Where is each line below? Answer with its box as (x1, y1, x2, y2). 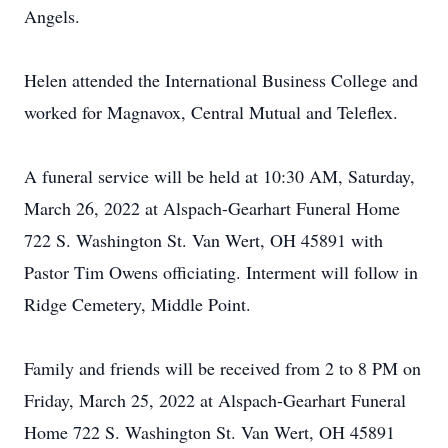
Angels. (24, 4, 80, 28)
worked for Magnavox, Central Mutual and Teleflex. (24, 100, 398, 124)
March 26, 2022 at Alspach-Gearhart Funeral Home (24, 196, 400, 220)
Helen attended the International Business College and (24, 68, 418, 92)
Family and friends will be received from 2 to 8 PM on (24, 356, 421, 380)
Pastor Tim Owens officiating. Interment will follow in (24, 260, 418, 284)
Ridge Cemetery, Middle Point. (24, 292, 251, 316)
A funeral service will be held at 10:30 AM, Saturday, (24, 164, 415, 188)
